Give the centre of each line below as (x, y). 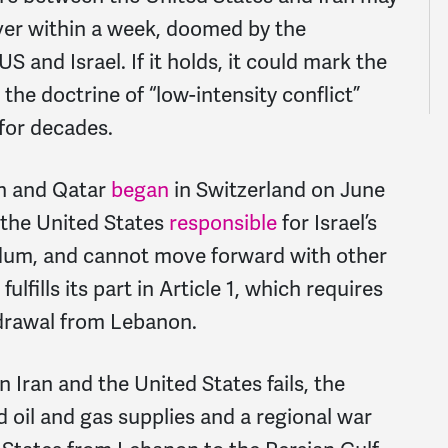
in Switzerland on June (277, 190)
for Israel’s (327, 223)
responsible (220, 223)
